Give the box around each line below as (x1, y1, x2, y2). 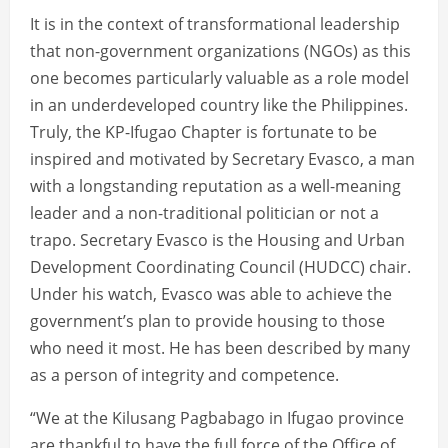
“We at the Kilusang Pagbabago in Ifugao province (30, 407, 404, 430)
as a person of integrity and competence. (30, 364, 339, 387)
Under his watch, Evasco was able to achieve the (30, 283, 392, 306)
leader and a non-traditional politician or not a (30, 202, 379, 225)
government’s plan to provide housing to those (30, 310, 385, 333)
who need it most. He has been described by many (30, 337, 410, 360)
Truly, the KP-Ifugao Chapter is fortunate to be (30, 121, 377, 144)
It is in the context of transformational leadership (30, 13, 400, 36)
